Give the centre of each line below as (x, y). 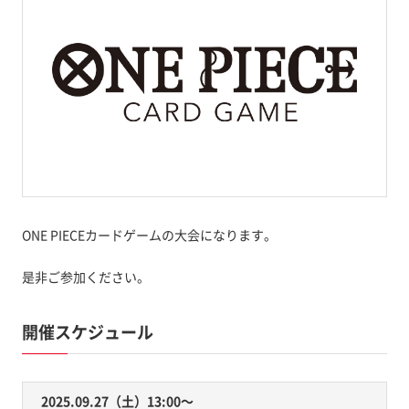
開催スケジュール (87, 331)
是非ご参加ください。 (85, 276)
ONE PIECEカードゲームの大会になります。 (149, 234)
